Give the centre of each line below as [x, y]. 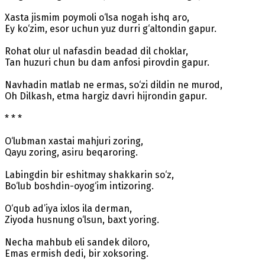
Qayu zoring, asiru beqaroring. [71, 152]
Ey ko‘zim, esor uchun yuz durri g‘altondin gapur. [111, 28]
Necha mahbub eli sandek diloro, [77, 242]
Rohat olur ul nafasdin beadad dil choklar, [96, 51]
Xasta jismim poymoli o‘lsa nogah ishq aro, [97, 17]
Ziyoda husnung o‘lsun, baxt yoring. [82, 219]
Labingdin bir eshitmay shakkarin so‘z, [89, 174]
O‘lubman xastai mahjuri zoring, [74, 141]
